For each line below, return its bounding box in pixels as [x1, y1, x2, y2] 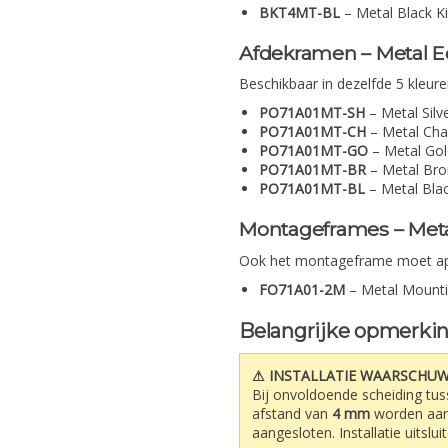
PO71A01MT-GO [259, 141, 368, 161]
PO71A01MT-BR [259, 160, 366, 180]
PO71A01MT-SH [259, 103, 365, 123]
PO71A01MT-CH [259, 122, 366, 142]
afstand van [252, 404, 332, 424]
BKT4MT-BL [259, 2, 340, 22]
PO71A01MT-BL [259, 179, 365, 199]
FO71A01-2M [259, 280, 345, 299]
